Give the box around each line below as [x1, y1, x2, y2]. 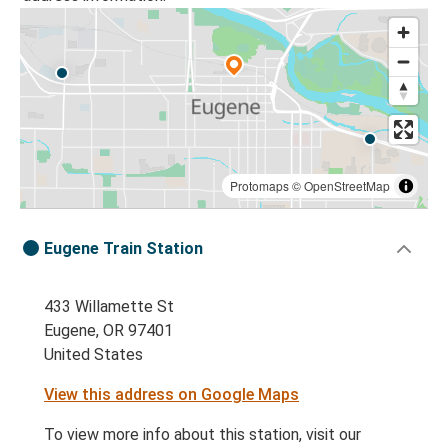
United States [44, 345, 143, 365]
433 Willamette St [44, 297, 174, 317]
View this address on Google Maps [44, 385, 299, 405]
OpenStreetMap [304, 177, 390, 195]
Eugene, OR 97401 [44, 321, 173, 341]
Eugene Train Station [44, 239, 203, 259]
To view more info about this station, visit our [44, 425, 361, 445]
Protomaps [230, 177, 289, 195]
